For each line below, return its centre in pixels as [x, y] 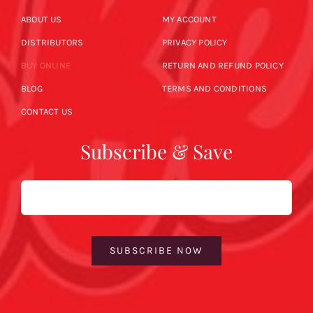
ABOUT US [41, 20]
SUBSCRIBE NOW [156, 251]
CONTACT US [47, 112]
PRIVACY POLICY [195, 43]
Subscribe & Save [156, 152]
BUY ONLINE [46, 66]
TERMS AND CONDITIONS [214, 89]
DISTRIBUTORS [52, 43]
